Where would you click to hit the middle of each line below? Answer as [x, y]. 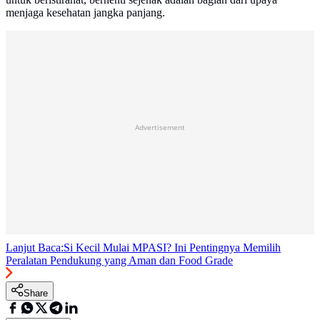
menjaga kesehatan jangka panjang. [85, 12]
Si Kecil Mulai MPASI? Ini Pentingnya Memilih [172, 247]
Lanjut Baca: [35, 247]
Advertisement [160, 127]
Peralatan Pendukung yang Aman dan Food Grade [119, 260]
